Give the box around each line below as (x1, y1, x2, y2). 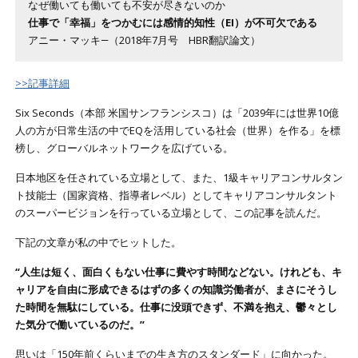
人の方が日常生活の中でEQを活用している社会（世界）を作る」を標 (14, 123, 340, 138)
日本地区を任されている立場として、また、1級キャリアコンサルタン (14, 170, 343, 185)
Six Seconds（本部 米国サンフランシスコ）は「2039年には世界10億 (14, 105, 339, 121)
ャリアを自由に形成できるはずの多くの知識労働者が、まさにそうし (14, 282, 337, 297)
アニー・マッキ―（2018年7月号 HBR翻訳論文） (28, 32, 261, 47)
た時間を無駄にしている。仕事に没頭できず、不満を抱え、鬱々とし (14, 300, 337, 315)
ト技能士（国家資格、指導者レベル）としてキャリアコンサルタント (14, 188, 337, 203)
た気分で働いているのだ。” (14, 317, 145, 332)
